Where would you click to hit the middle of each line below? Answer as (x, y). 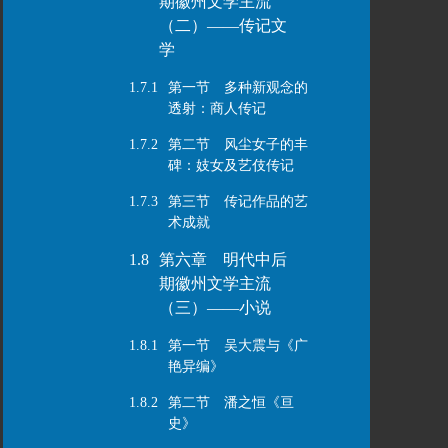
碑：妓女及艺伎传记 (230, 165)
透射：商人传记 (216, 108)
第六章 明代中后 (222, 259)
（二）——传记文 (222, 25)
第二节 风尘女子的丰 (237, 144)
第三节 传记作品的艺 (237, 201)
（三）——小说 (214, 307)
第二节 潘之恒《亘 (230, 402)
